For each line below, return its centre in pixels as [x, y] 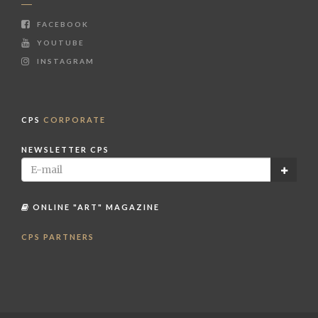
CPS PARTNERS [58, 236]
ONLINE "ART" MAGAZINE [95, 207]
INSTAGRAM [64, 61]
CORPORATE [75, 119]
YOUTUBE [59, 42]
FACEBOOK [61, 24]
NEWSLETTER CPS [65, 149]
